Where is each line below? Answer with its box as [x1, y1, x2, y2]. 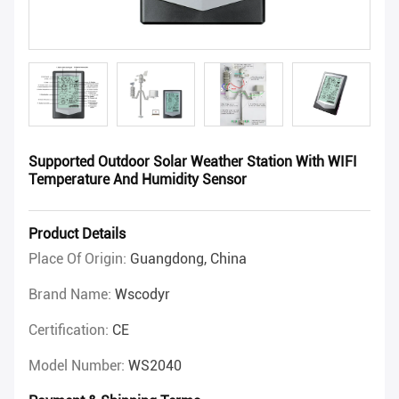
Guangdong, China [130, 250, 247, 268]
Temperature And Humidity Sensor [28, 171, 247, 189]
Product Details [28, 225, 126, 243]
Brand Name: [28, 286, 115, 304]
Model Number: [28, 357, 128, 375]
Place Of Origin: [28, 250, 130, 268]
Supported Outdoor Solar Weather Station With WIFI [28, 153, 357, 171]
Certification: [28, 322, 112, 339]
